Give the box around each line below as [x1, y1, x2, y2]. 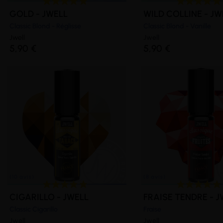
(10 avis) [11, 40, 42, 49]
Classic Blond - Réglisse [9, 21, 81, 30]
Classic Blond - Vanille [143, 21, 211, 30]
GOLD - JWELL [9, 8, 68, 19]
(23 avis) [177, 40, 209, 49]
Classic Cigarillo [9, 205, 58, 214]
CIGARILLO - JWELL [9, 191, 89, 203]
